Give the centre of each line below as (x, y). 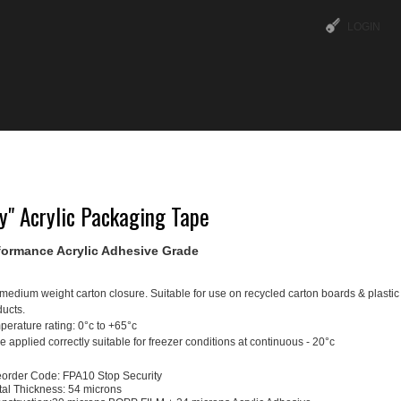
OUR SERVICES (184, 150)
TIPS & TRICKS (317, 150)
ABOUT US (64, 150)
